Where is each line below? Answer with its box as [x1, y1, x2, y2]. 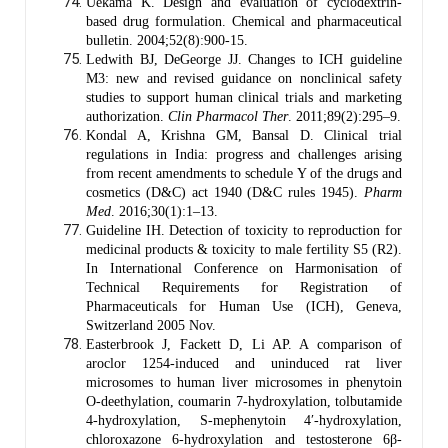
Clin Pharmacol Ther [168, 108, 288, 124]
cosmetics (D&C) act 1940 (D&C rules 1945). [86, 184, 364, 200]
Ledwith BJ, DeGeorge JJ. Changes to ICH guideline [86, 51, 402, 67]
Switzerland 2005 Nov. [86, 317, 216, 333]
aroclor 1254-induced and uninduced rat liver [86, 355, 402, 371]
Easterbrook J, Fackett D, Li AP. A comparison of [86, 336, 402, 352]
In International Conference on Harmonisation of [86, 260, 402, 276]
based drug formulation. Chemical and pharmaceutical [86, 13, 402, 29]
